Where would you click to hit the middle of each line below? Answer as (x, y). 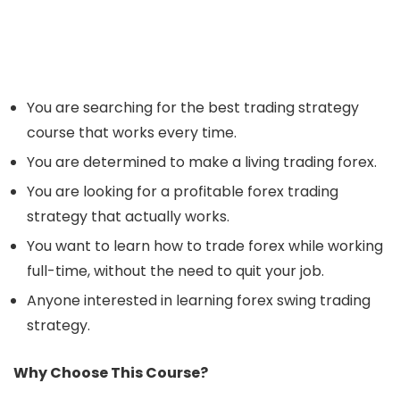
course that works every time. (132, 132)
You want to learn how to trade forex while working (205, 246)
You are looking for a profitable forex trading (183, 191)
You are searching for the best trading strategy (193, 107)
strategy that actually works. (128, 216)
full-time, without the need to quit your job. (175, 271)
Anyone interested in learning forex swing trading (199, 300)
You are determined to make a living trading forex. (202, 162)
